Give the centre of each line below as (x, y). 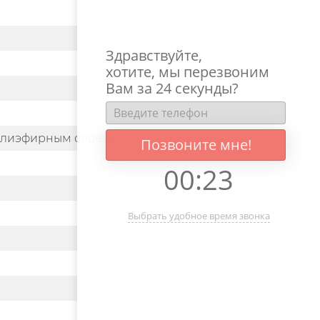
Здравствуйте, (154, 55)
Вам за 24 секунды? (172, 88)
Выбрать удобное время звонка (199, 216)
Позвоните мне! (196, 145)
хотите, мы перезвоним (187, 72)
